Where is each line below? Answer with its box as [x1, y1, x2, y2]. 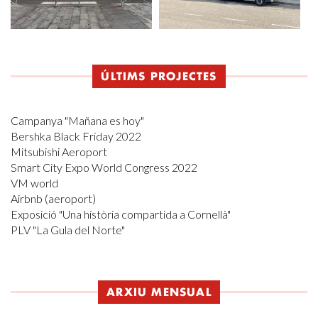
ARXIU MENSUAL [106, 287, 212, 299]
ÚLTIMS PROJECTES [101, 72, 217, 83]
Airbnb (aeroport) [11, 192, 96, 205]
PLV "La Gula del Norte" [11, 223, 125, 236]
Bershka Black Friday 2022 [11, 129, 141, 143]
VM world [11, 176, 58, 190]
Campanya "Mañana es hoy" [11, 114, 144, 127]
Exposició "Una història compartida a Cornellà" [11, 207, 231, 221]
